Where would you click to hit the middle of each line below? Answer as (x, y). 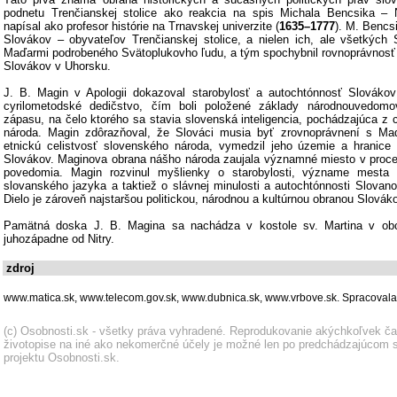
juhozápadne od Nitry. (59, 239)
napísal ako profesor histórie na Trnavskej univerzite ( (141, 26)
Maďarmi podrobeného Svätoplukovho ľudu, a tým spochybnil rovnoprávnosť (199, 53)
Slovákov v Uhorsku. (57, 66)
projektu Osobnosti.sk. (62, 358)
